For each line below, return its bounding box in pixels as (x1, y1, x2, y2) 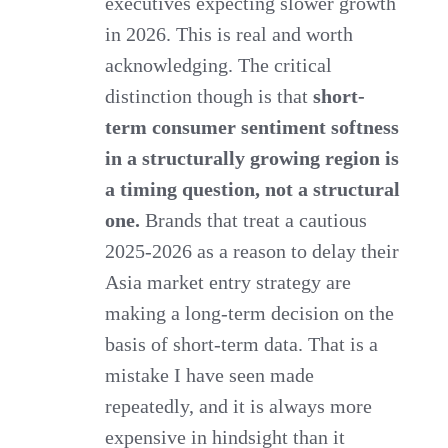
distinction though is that (105, 84, 314, 107)
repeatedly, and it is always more (105, 394, 373, 417)
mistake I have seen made (105, 363, 315, 386)
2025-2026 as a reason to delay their (105, 239, 400, 262)
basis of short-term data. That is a (105, 332, 379, 355)
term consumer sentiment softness (105, 115, 400, 138)
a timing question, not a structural (105, 177, 401, 200)
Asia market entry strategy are (105, 270, 352, 293)
